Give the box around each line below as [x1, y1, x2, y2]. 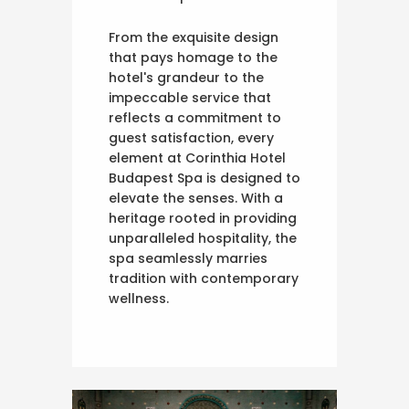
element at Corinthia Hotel [109, 148, 286, 167]
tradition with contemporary [109, 268, 299, 288]
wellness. [109, 288, 169, 308]
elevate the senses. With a [109, 188, 283, 207]
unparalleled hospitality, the [109, 228, 297, 247]
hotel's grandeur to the [109, 68, 264, 87]
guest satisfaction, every [109, 128, 274, 147]
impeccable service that [109, 88, 271, 107]
